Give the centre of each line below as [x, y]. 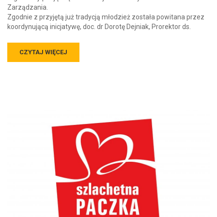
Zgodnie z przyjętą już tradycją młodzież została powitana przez [106, 8]
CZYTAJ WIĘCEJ [43, 43]
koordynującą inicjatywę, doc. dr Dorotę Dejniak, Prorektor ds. [99, 18]
